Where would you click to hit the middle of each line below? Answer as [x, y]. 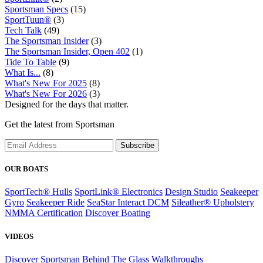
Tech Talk [23, 30]
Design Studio [191, 192]
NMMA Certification [44, 213]
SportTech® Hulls [38, 192]
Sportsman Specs [36, 9]
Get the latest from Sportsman [60, 124]
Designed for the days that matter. [67, 104]
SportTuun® [28, 20]
